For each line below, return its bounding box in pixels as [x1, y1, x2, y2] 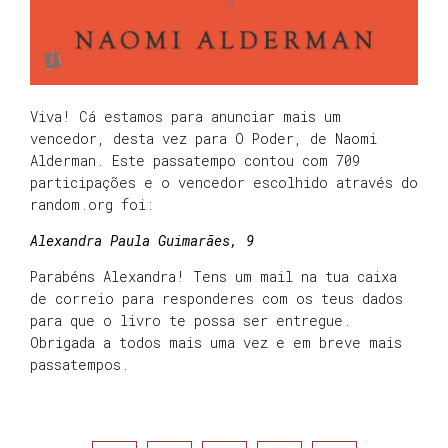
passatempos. [30, 355, 129, 375]
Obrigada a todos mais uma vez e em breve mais [30, 333, 402, 353]
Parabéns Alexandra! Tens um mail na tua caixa [30, 267, 397, 287]
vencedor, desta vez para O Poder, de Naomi [30, 128, 377, 148]
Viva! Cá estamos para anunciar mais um [30, 106, 341, 126]
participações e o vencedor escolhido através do [30, 172, 418, 192]
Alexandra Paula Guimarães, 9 [30, 231, 254, 251]
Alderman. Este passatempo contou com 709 [30, 150, 360, 170]
